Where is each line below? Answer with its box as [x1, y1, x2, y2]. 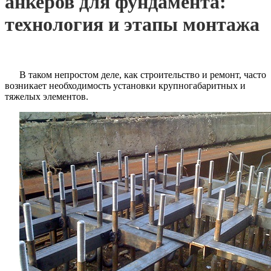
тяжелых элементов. [5, 91, 88, 102]
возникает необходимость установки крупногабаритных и [5, 80, 246, 91]
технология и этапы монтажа [5, 13, 260, 36]
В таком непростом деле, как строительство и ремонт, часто [19, 69, 266, 80]
